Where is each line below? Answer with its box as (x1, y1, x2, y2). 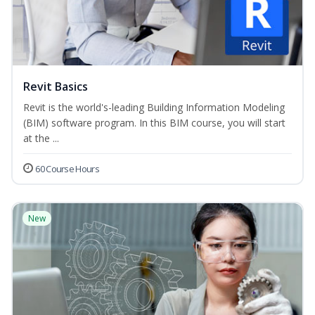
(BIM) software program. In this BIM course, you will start (23, 116, 285, 130)
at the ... (23, 131, 59, 146)
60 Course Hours (35, 162, 99, 176)
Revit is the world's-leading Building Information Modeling (23, 101, 285, 115)
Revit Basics (23, 79, 88, 95)
